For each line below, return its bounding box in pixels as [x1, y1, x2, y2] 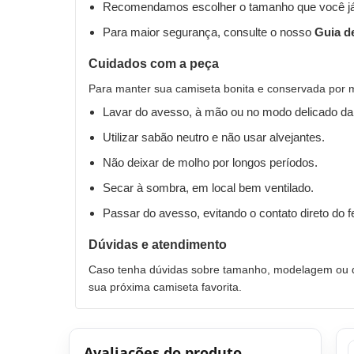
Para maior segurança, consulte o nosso [103, 24, 314, 39]
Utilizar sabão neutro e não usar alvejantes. [103, 130, 325, 144]
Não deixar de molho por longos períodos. [103, 155, 318, 169]
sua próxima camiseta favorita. [88, 280, 242, 293]
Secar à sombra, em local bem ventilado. [103, 180, 314, 194]
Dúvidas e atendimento [88, 237, 227, 251]
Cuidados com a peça [88, 56, 219, 70]
